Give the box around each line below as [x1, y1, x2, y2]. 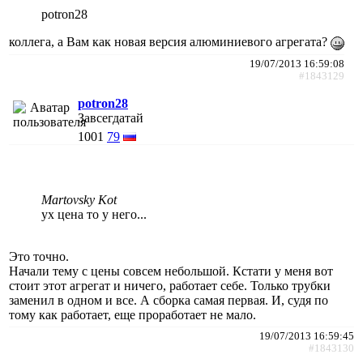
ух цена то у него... [41, 207, 147, 221]
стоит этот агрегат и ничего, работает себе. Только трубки [9, 278, 331, 293]
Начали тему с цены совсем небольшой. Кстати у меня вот [9, 263, 333, 278]
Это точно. [9, 249, 69, 263]
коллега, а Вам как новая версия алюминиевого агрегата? [9, 34, 331, 49]
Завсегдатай [78, 110, 143, 125]
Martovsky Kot [41, 192, 117, 207]
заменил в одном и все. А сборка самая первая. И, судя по [9, 293, 328, 307]
